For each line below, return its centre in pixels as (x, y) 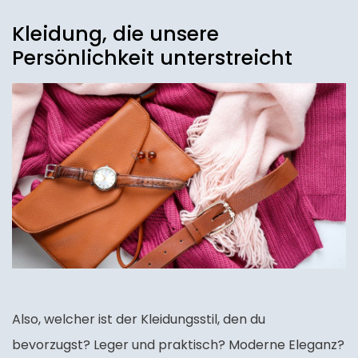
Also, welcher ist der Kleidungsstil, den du (139, 320)
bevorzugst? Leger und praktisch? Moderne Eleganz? (178, 345)
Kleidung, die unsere (115, 34)
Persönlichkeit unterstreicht (152, 58)
